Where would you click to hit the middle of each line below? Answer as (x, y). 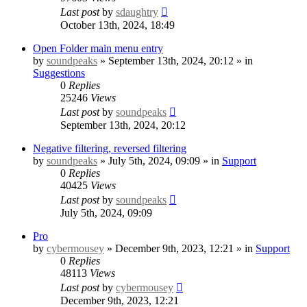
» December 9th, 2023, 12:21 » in (180, 248)
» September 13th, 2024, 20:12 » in (175, 60)
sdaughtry (137, 12)
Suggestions (59, 73)
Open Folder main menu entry (98, 48)
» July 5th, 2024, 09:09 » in (160, 160)
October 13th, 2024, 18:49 (118, 25)
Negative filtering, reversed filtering (110, 148)
